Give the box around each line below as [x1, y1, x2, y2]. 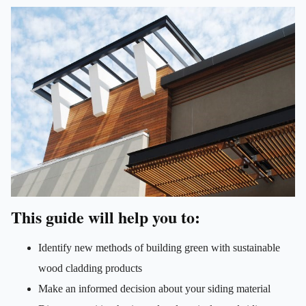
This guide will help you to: [11, 204, 200, 229]
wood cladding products [38, 262, 142, 274]
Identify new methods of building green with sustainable [38, 241, 280, 253]
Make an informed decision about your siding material [38, 282, 270, 294]
